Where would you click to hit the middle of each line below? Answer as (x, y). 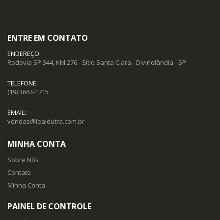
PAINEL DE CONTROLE (49, 206)
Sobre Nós (23, 160)
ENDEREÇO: (24, 54)
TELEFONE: (23, 83)
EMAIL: (17, 113)
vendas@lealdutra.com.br (46, 122)
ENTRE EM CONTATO (48, 38)
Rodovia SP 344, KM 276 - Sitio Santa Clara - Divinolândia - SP (97, 63)
